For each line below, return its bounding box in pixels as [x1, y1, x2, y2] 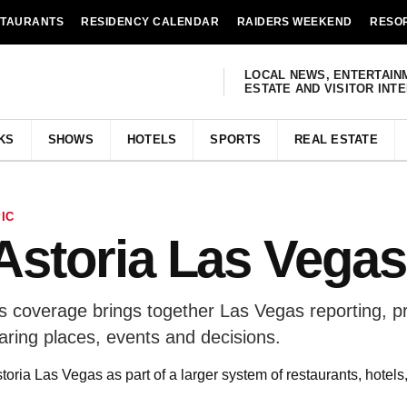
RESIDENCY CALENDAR [81, 15, 220, 28]
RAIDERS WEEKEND [236, 15, 352, 28]
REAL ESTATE [294, 133, 378, 146]
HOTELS [126, 133, 177, 146]
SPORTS [210, 133, 262, 146]
